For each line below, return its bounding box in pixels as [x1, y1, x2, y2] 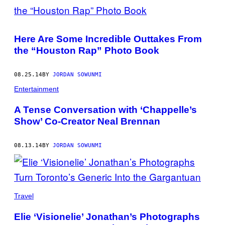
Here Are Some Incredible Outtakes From [14, 33, 202, 44]
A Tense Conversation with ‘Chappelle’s [14, 104, 197, 115]
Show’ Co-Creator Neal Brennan [14, 116, 160, 127]
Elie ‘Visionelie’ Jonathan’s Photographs [14, 211, 200, 222]
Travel [14, 191, 34, 200]
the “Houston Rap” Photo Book [14, 45, 159, 56]
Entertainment [14, 84, 59, 93]
